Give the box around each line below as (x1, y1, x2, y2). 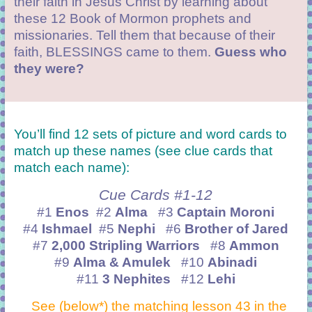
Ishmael (42, 221, 100, 237)
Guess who (214, 45, 287, 60)
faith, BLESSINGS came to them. (13, 45, 214, 60)
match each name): (13, 160, 130, 175)
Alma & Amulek (73, 255, 182, 270)
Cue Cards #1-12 (99, 187, 213, 204)
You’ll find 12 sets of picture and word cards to (13, 127, 287, 142)
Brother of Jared (185, 221, 289, 237)
